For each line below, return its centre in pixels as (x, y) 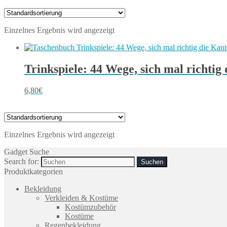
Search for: (22, 161)
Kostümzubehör (90, 207)
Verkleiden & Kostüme (81, 198)
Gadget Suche (27, 152)
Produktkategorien (33, 171)
